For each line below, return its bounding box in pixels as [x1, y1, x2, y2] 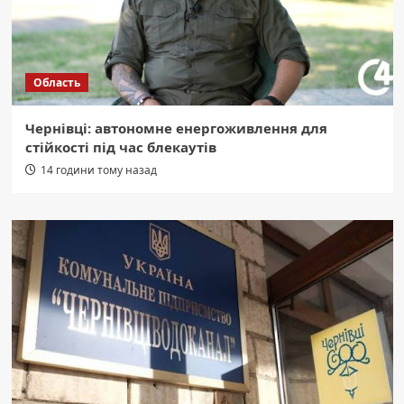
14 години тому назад [40, 162, 157, 179]
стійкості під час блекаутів [24, 138, 216, 157]
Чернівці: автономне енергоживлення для [24, 119, 327, 138]
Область [32, 75, 80, 91]
